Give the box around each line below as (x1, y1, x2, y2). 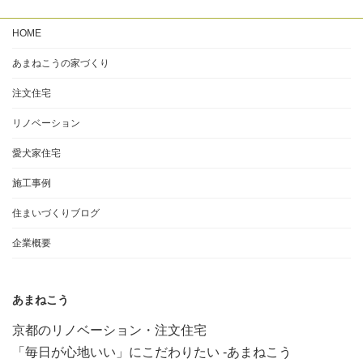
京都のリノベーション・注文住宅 (12, 323, 207, 338)
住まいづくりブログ (12, 207, 100, 220)
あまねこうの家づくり (12, 58, 109, 70)
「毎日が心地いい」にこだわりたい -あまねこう (12, 345, 292, 360)
